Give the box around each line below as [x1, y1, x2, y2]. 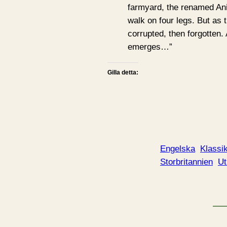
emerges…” [128, 42, 172, 52]
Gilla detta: [107, 69, 138, 77]
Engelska [160, 144, 195, 154]
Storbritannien [160, 157, 213, 167]
